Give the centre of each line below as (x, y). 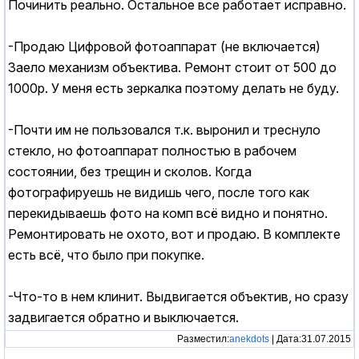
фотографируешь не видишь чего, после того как (159, 193)
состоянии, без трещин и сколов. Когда (130, 172)
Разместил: (203, 339)
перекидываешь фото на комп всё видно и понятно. (168, 214)
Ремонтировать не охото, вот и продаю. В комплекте (174, 234)
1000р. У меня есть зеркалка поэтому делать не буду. (173, 89)
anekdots (249, 339)
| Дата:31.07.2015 (310, 339)
